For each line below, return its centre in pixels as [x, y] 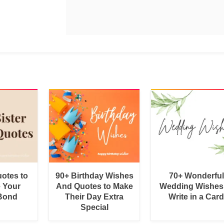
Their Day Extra [94, 196]
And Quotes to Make [94, 186]
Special [94, 207]
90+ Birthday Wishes [94, 175]
